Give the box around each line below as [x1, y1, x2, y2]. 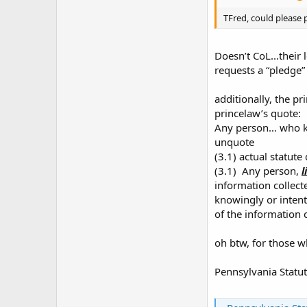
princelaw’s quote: [214, 106, 301, 120]
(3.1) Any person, [214, 163, 302, 177]
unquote [214, 134, 254, 149]
